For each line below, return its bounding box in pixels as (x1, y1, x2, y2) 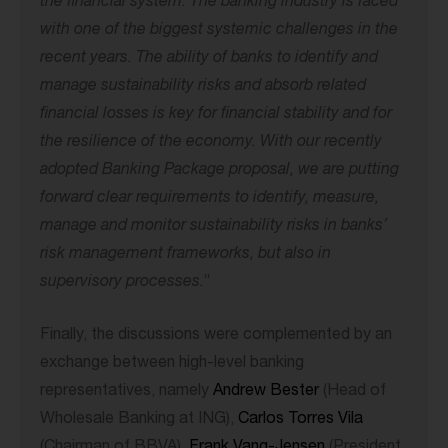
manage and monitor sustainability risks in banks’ (40, 219, 387, 236)
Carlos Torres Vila (238, 412, 363, 429)
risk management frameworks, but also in (40, 247, 331, 264)
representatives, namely (40, 384, 213, 401)
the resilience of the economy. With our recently (40, 135, 382, 152)
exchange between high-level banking (40, 356, 304, 373)
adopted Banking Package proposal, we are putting (40, 163, 399, 180)
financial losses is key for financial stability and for (40, 107, 392, 124)
